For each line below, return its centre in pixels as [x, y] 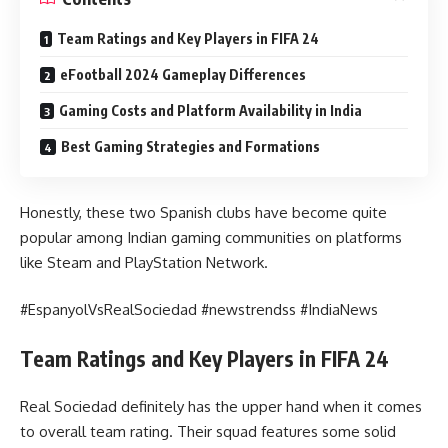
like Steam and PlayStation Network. [144, 262]
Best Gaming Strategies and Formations [190, 147]
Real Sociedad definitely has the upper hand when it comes [221, 407]
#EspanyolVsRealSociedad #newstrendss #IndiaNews [199, 310]
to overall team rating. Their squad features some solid [208, 432]
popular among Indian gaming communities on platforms [211, 237]
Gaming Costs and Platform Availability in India [210, 111]
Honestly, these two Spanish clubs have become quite [203, 212]
